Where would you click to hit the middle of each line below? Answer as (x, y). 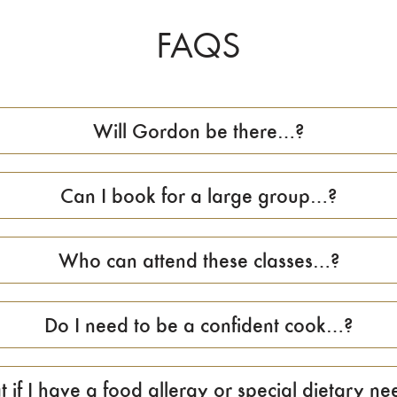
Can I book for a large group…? (198, 195)
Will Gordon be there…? (198, 130)
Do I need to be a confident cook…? (198, 324)
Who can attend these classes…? (198, 260)
